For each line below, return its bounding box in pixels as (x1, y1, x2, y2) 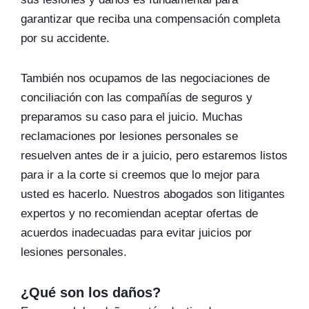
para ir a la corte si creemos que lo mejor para (21, 168, 259, 181)
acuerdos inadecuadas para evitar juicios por (21, 226, 252, 239)
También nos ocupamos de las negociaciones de (21, 72, 270, 85)
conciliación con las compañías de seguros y (21, 91, 252, 104)
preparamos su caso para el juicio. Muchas (21, 110, 243, 123)
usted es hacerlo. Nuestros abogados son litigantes (21, 188, 285, 201)
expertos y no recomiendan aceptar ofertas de (21, 207, 258, 220)
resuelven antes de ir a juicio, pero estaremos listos (21, 149, 288, 162)
